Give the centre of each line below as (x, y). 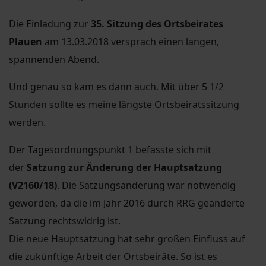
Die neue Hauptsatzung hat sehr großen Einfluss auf (127, 238)
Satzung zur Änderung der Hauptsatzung (124, 167)
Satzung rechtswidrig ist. (65, 221)
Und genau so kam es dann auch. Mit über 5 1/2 (116, 86)
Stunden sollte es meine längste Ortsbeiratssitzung (124, 104)
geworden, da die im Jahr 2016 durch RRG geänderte (127, 203)
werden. (27, 122)
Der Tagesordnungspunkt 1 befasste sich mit (110, 149)
